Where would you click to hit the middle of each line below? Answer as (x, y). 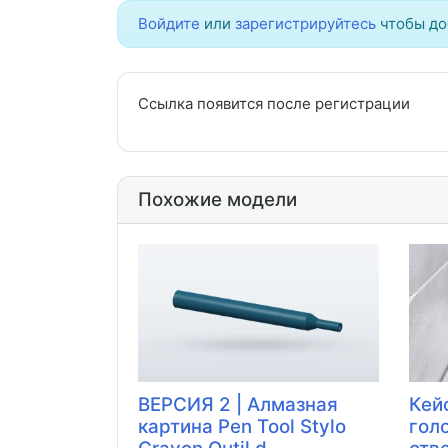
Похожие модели (217, 200)
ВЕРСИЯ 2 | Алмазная (238, 405)
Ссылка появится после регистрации (274, 104)
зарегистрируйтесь (305, 24)
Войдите (169, 24)
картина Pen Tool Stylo (242, 427)
